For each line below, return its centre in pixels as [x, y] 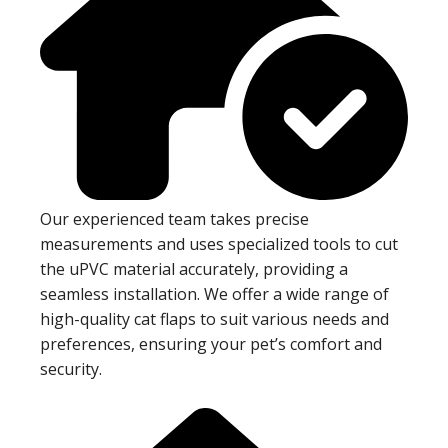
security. [71, 368]
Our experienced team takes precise [174, 218]
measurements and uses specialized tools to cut [219, 243]
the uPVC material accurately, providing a [194, 268]
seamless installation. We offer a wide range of [214, 293]
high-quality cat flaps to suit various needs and [214, 318]
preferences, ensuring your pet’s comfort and [211, 343]
